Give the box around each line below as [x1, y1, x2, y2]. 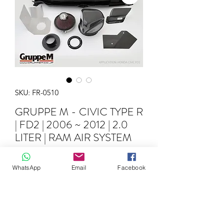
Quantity [15, 178, 43, 187]
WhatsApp [12, 163, 41, 171]
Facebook [117, 163, 146, 171]
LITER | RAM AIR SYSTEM [15, 129, 132, 145]
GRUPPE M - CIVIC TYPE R [15, 104, 143, 119]
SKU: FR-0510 [15, 87, 59, 97]
